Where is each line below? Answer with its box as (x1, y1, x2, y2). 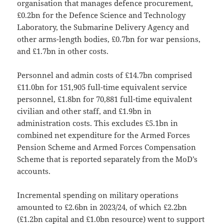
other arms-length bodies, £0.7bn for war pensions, (17, 33, 201, 44)
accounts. (17, 165, 53, 176)
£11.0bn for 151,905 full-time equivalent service (17, 81, 187, 92)
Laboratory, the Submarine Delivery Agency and (17, 21, 189, 32)
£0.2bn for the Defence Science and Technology (17, 9, 186, 20)
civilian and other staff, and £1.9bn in (17, 105, 152, 116)
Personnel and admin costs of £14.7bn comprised (17, 69, 192, 80)
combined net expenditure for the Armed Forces (17, 129, 190, 140)
